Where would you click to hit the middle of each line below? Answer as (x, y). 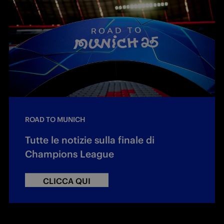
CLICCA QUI (67, 181)
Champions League (69, 154)
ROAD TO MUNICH (55, 120)
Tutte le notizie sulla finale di (90, 140)
